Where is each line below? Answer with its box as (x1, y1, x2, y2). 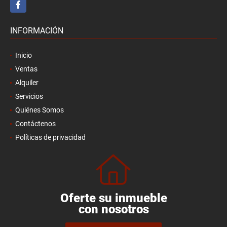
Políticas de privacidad (15, 133, 86, 141)
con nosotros (78, 202, 149, 216)
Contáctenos (15, 119, 56, 128)
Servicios (15, 92, 43, 100)
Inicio (15, 51, 32, 59)
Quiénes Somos (15, 105, 64, 114)
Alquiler (15, 78, 39, 87)
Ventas (15, 64, 37, 73)
